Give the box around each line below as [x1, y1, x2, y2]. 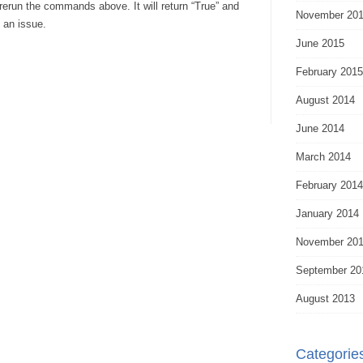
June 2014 [296, 122, 344, 135]
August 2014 [296, 94, 355, 106]
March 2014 [296, 151, 351, 163]
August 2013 [296, 293, 355, 305]
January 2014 [296, 207, 359, 220]
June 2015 [296, 37, 344, 49]
